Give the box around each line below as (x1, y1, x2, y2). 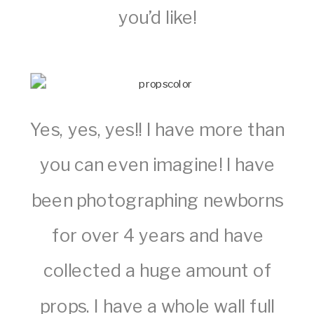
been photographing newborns (31, 189, 284, 210)
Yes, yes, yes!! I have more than (30, 118, 285, 140)
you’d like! (118, 7, 197, 29)
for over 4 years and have (51, 224, 264, 246)
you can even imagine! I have (39, 154, 275, 175)
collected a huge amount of (43, 260, 272, 281)
